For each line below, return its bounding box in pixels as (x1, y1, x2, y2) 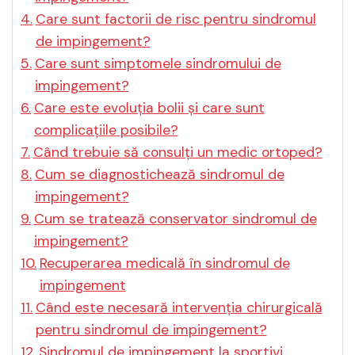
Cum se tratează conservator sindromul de (33, 210, 317, 228)
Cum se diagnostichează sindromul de (34, 166, 284, 184)
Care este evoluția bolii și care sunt (33, 99, 265, 117)
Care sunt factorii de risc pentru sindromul (35, 10, 316, 29)
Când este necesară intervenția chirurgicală (35, 299, 323, 317)
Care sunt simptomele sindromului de (34, 55, 281, 73)
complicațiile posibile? (33, 121, 178, 139)
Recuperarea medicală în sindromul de (39, 254, 290, 273)
